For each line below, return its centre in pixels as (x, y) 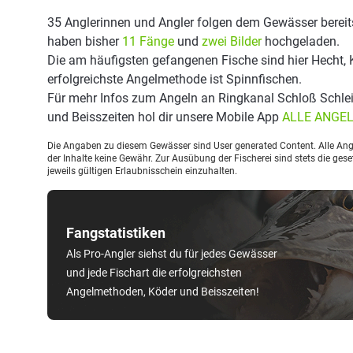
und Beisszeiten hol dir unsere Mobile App (165, 117)
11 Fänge (148, 41)
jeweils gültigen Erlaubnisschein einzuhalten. (142, 171)
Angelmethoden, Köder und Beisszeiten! (163, 292)
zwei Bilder (232, 41)
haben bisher (85, 41)
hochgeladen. (301, 41)
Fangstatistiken (116, 233)
